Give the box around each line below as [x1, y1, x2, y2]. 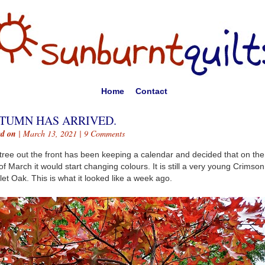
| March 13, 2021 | [16, 128, 84, 139]
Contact [135, 86, 167, 96]
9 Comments [84, 128, 125, 139]
